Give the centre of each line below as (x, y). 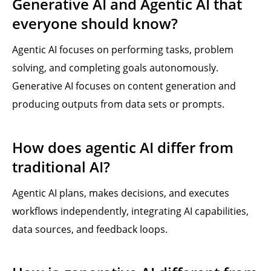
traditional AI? (61, 167)
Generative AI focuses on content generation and (124, 86)
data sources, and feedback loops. (90, 229)
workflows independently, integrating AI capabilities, (130, 211)
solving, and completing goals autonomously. (115, 68)
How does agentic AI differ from (123, 147)
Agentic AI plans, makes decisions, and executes (121, 193)
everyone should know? (95, 23)
